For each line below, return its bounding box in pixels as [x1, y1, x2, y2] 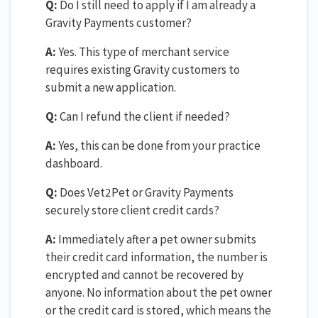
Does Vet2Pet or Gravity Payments [57, 184, 234, 200]
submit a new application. [45, 79, 176, 95]
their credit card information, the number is [45, 248, 268, 265]
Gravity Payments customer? [45, 14, 192, 31]
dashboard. [45, 155, 102, 171]
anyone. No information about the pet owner [45, 284, 272, 300]
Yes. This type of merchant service [56, 43, 229, 60]
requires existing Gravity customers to [45, 61, 240, 77]
